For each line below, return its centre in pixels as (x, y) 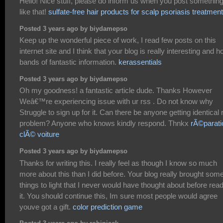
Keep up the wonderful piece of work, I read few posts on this (118, 40)
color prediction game (108, 207)
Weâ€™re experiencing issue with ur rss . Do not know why (116, 102)
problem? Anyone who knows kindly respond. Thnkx (105, 123)
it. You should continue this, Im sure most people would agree (118, 196)
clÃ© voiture (39, 134)
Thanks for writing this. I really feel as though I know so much (118, 163)
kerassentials (140, 62)
